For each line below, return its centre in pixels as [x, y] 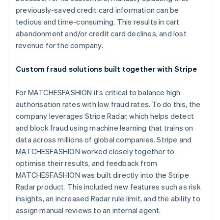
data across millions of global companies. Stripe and [104, 139]
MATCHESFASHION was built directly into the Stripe [102, 175]
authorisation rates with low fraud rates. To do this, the [108, 104]
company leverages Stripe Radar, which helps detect [105, 116]
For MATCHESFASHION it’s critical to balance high [98, 92]
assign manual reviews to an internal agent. [88, 210]
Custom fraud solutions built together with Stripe [106, 69]
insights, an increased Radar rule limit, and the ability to [108, 198]
